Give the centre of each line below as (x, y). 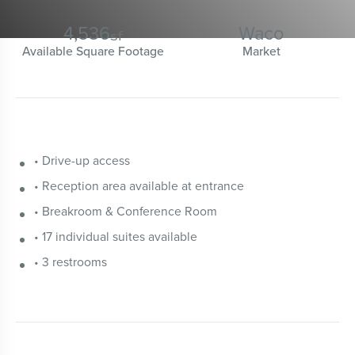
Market (262, 51)
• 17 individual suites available (116, 236)
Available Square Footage (94, 51)
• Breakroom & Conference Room (126, 210)
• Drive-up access (82, 160)
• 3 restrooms (71, 261)
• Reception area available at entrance (139, 186)
